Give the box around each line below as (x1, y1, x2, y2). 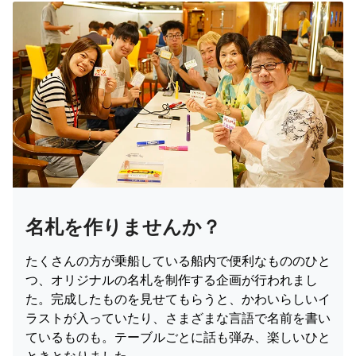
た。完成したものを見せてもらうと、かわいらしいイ (25, 290, 331, 307)
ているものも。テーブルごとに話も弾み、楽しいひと (25, 328, 331, 345)
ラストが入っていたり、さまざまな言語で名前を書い (25, 309, 331, 326)
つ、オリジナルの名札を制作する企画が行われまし (25, 271, 318, 288)
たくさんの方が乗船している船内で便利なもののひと (25, 252, 331, 269)
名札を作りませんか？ (25, 215, 221, 238)
